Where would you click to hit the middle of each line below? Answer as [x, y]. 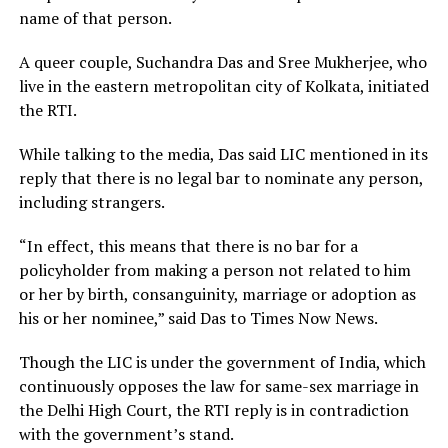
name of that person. [96, 17]
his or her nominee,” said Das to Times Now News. [198, 317]
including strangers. [93, 201]
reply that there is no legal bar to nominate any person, [220, 177]
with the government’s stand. [126, 433]
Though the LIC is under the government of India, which [222, 361]
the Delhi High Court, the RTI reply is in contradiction [213, 409]
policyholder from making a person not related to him [214, 269]
